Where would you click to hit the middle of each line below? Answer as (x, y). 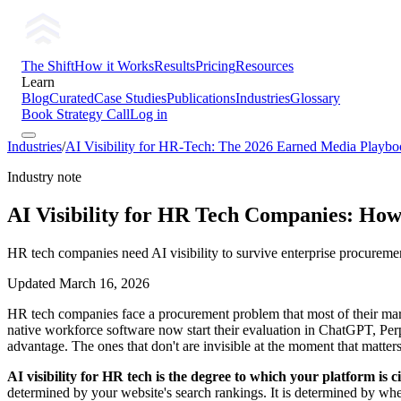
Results (175, 66)
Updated (33, 283)
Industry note (44, 177)
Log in (149, 114)
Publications (201, 98)
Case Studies (130, 98)
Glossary (315, 98)
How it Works (114, 66)
